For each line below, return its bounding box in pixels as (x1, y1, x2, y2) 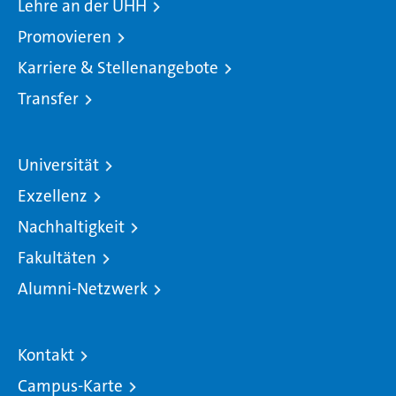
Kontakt (18, 343, 74, 366)
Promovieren (18, 25, 111, 48)
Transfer (18, 87, 79, 110)
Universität (18, 153, 99, 176)
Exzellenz (18, 184, 88, 207)
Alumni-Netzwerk (18, 277, 148, 300)
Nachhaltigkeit (18, 215, 125, 238)
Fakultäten (18, 246, 96, 269)
